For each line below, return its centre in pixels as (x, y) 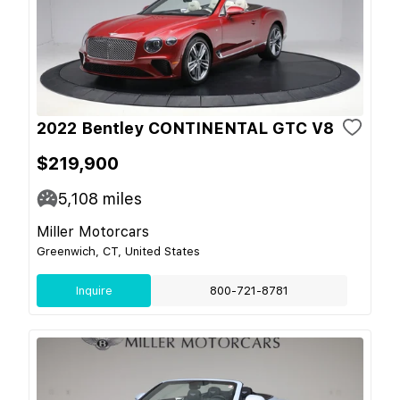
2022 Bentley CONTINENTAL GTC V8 (185, 128)
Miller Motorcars (93, 231)
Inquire (94, 290)
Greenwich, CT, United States (118, 251)
